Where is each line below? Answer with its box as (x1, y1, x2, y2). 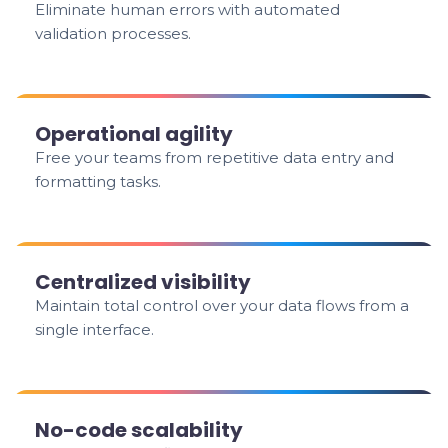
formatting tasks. (35, 172, 162, 191)
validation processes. (35, 24, 192, 43)
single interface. (35, 320, 155, 339)
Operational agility (35, 120, 234, 148)
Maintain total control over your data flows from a (35, 296, 410, 315)
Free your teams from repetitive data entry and (35, 148, 395, 167)
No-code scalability (35, 416, 244, 444)
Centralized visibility (35, 268, 252, 296)
